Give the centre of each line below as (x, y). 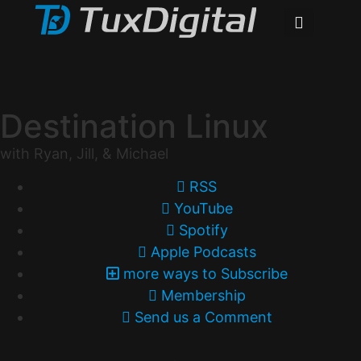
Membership (203, 296)
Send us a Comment (203, 317)
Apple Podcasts (203, 252)
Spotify (203, 230)
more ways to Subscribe (205, 274)
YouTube (203, 209)
